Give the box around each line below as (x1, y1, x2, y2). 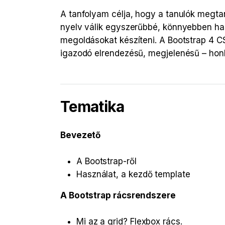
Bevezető (60, 130, 101, 141)
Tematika (60, 97, 124, 116)
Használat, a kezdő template (76, 169, 190, 180)
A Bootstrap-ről (76, 156, 137, 167)
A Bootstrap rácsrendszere (60, 190, 176, 201)
